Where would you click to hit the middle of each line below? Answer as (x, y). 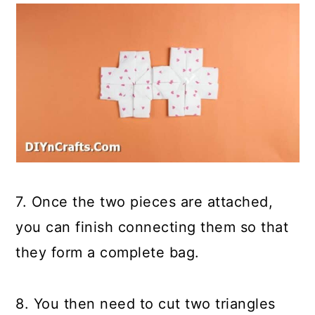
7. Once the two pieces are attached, (144, 202)
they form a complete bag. (108, 252)
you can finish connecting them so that (152, 227)
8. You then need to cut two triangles (146, 304)
